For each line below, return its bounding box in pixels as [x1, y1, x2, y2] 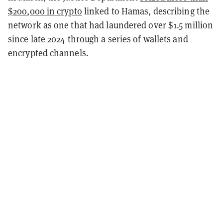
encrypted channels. [8, 46, 89, 59]
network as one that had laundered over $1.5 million [8, 18, 214, 31]
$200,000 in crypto [8, 4, 82, 17]
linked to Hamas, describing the [82, 4, 210, 17]
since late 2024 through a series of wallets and [8, 32, 188, 45]
